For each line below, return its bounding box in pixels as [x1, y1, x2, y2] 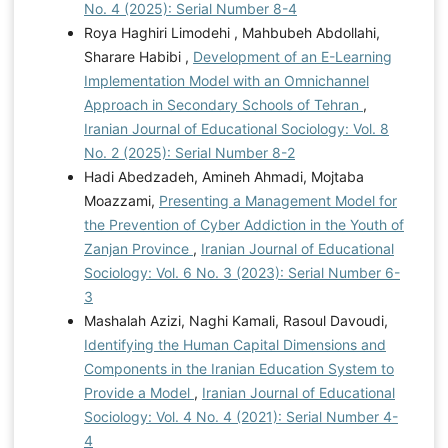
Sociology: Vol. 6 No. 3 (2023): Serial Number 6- [83, 263, 400, 281]
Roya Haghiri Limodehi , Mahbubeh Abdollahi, [83, 23, 380, 41]
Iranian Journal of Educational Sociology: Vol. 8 [83, 119, 389, 137]
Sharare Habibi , [83, 47, 193, 65]
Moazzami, [83, 191, 159, 209]
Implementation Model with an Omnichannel [83, 71, 369, 89]
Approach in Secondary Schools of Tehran [83, 95, 363, 113]
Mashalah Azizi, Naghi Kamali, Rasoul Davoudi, [83, 311, 388, 329]
